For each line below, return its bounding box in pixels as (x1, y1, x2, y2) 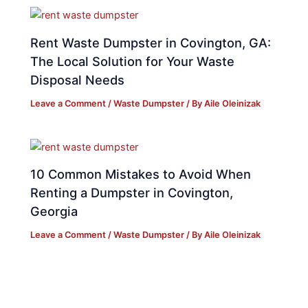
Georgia (30, 203, 78, 219)
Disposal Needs (30, 71, 125, 87)
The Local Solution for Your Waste (30, 53, 235, 69)
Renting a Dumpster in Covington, (30, 185, 234, 201)
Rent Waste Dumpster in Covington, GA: (30, 34, 272, 50)
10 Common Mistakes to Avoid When (30, 166, 252, 182)
